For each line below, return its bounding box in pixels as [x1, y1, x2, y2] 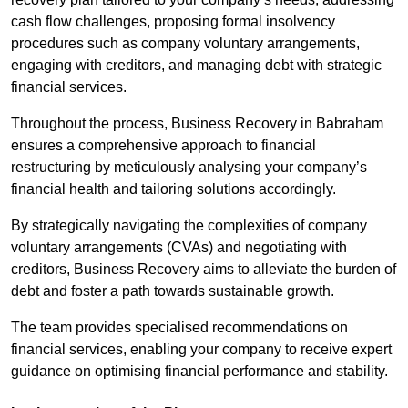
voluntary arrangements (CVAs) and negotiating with [11, 239, 347, 255]
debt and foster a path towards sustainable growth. [11, 282, 334, 299]
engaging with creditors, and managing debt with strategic [11, 56, 382, 73]
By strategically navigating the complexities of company [11, 217, 367, 233]
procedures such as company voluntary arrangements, [11, 35, 360, 51]
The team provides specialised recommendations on [11, 319, 348, 335]
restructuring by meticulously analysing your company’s [11, 158, 367, 175]
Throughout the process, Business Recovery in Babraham [11, 115, 383, 131]
